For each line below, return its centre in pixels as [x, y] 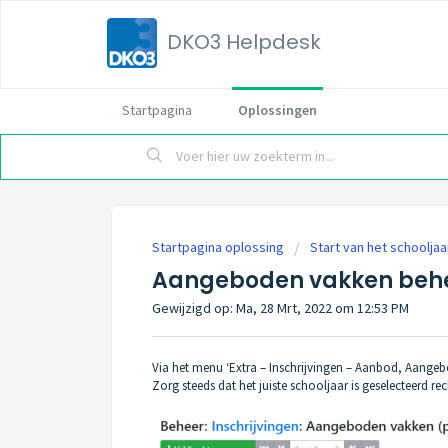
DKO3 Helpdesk [244, 42]
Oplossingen [277, 110]
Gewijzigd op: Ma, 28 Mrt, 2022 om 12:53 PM [280, 308]
